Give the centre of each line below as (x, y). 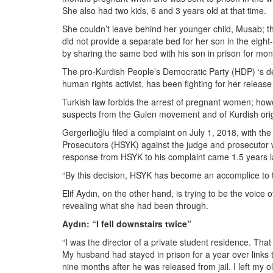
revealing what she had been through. (135, 205)
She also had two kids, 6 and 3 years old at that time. (164, 10)
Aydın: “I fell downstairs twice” (127, 224)
